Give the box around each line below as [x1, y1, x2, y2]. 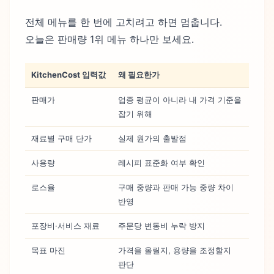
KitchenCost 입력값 [31, 70, 106, 80]
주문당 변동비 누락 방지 [118, 221, 205, 231]
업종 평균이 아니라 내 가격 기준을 [118, 95, 242, 105]
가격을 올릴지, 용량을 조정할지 [118, 245, 231, 256]
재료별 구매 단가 [31, 133, 92, 144]
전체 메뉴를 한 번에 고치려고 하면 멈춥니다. [25, 15, 222, 28]
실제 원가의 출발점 [118, 133, 187, 144]
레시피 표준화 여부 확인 [118, 158, 205, 168]
